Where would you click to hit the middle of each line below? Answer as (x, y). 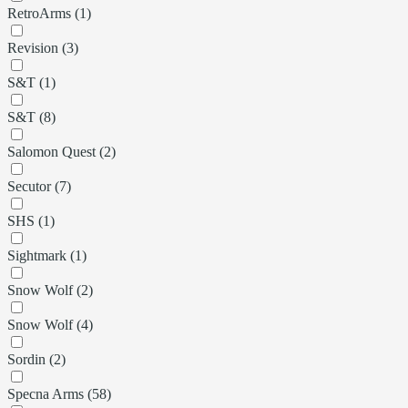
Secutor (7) (39, 186)
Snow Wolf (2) (50, 290)
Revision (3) (43, 47)
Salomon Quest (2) (61, 151)
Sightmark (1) (47, 255)
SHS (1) (31, 220)
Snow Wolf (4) (50, 324)
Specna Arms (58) (59, 393)
